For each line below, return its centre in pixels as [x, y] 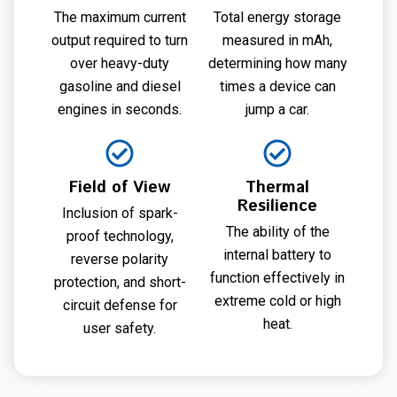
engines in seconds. [120, 110]
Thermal [277, 188]
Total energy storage [277, 18]
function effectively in [277, 278]
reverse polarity [120, 260]
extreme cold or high [277, 301]
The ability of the [277, 232]
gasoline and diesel [120, 87]
